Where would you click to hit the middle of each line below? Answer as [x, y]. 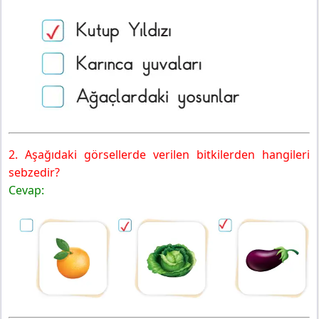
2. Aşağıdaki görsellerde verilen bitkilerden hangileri [159, 154]
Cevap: [26, 190]
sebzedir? [34, 172]
